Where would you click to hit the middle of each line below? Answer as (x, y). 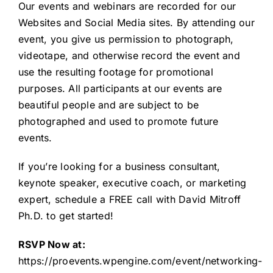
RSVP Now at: (51, 245)
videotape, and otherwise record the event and (129, 56)
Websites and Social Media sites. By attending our (136, 23)
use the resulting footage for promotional (115, 72)
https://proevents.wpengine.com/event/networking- (140, 261)
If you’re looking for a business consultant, (119, 167)
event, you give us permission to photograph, (126, 39)
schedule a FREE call (105, 200)
